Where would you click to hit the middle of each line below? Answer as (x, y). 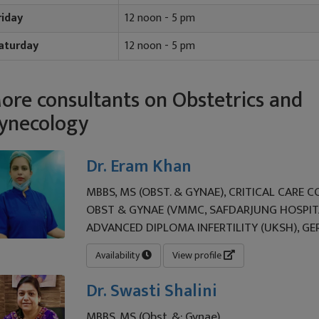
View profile (198, 255)
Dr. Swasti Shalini (152, 291)
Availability (119, 255)
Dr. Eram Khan (139, 167)
